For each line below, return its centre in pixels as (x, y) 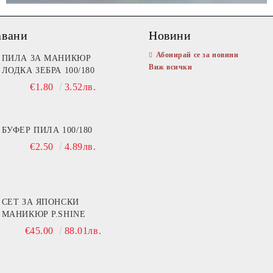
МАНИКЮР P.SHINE (44, 214)
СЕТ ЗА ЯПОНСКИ (40, 202)
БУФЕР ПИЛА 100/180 (47, 130)
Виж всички (171, 67)
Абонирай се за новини (197, 55)
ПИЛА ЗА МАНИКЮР (46, 58)
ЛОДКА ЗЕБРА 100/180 (48, 70)
